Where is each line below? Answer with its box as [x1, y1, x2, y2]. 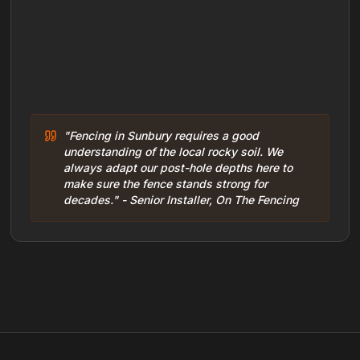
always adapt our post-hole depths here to [63, 161, 293, 174]
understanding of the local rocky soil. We [63, 145, 284, 158]
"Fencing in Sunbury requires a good [63, 129, 260, 142]
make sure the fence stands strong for [63, 177, 268, 190]
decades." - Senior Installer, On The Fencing [63, 193, 300, 207]
